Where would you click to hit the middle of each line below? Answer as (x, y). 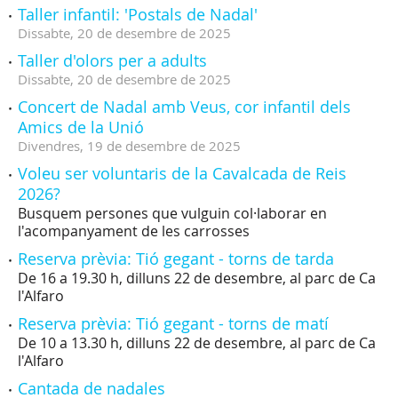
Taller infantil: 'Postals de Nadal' (138, 14)
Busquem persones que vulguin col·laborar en (172, 213)
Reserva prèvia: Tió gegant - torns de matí (173, 323)
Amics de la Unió (81, 127)
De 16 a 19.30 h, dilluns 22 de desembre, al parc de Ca (197, 278)
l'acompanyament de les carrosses (134, 231)
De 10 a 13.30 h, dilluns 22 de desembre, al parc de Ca (197, 343)
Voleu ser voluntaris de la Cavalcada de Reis (182, 173)
